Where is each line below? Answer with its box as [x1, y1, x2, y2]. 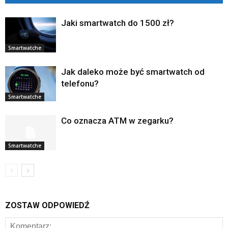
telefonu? [61, 78, 99, 89]
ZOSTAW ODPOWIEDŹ [5, 201, 90, 211]
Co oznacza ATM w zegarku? [61, 116, 174, 126]
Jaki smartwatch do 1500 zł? [61, 18, 174, 28]
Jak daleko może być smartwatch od [61, 67, 205, 77]
